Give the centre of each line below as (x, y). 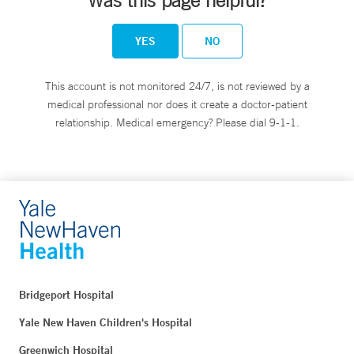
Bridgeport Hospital (66, 294)
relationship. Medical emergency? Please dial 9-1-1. (177, 122)
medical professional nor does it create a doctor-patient (177, 104)
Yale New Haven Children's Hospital (105, 322)
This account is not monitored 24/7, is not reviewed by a (177, 86)
